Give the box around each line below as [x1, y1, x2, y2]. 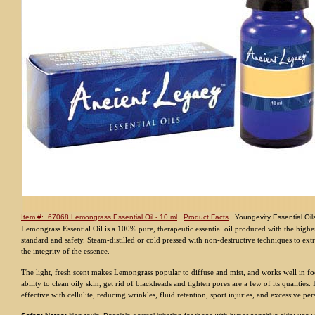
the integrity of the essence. [21, 246, 110, 255]
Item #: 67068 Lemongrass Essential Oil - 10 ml [21, 212, 177, 221]
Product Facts [184, 212, 229, 221]
